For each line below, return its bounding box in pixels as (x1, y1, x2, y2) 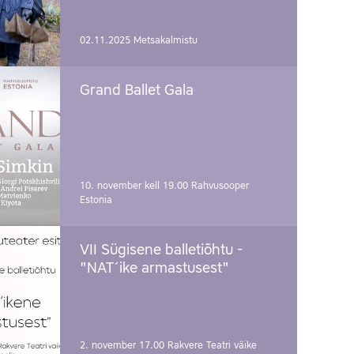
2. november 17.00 (80, 340, 168, 351)
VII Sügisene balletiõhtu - (80, 243, 243, 258)
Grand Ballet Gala (80, 83, 194, 98)
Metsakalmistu (134, 35, 198, 46)
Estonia (80, 194, 112, 205)
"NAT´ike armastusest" (80, 261, 229, 276)
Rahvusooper (191, 180, 249, 191)
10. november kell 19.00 (80, 180, 191, 191)
